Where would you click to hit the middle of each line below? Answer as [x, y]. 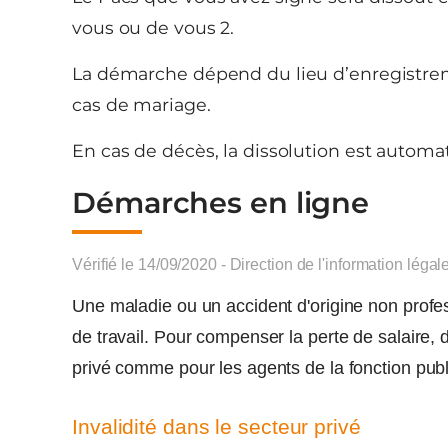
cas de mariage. [141, 104]
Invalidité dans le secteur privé [216, 427]
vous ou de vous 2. [153, 27]
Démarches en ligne [221, 202]
